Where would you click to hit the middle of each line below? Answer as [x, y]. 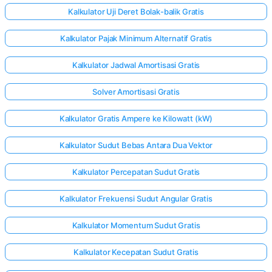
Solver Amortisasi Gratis [136, 91]
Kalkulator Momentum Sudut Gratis [136, 225]
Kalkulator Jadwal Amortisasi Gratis [136, 65]
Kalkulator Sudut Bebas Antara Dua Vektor [136, 145]
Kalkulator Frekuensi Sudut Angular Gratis [136, 198]
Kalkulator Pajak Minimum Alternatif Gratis [136, 38]
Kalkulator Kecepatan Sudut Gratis [136, 252]
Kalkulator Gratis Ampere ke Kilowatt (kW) [136, 118]
